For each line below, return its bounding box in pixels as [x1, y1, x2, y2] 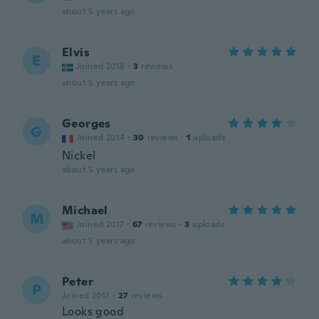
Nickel [62, 148, 96, 163]
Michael [62, 203, 108, 218]
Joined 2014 [76, 132, 125, 143]
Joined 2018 [76, 61, 125, 72]
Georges [62, 116, 111, 131]
